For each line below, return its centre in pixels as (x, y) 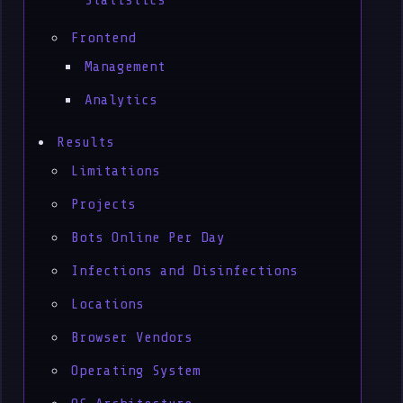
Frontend (104, 38)
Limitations (116, 171)
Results (86, 142)
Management (125, 67)
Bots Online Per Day (148, 237)
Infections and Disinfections (185, 271)
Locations (108, 304)
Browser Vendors (132, 337)
